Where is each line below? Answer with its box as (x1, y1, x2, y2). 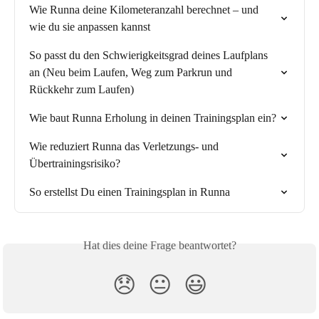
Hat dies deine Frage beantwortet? (83, 239, 236, 251)
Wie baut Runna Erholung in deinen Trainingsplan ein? (29, 111, 276, 124)
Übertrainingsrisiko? (29, 157, 120, 169)
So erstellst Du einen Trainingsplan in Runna (29, 185, 230, 198)
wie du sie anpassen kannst (29, 20, 150, 33)
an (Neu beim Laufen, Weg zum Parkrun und (29, 66, 235, 78)
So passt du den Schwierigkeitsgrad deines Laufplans (29, 48, 271, 61)
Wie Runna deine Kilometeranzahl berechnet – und (29, 3, 261, 16)
